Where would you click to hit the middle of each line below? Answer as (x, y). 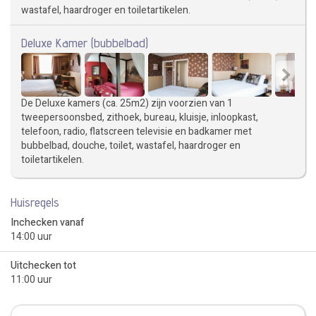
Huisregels (35, 202)
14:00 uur (31, 237)
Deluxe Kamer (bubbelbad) (85, 43)
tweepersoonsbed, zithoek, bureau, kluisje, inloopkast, (140, 118)
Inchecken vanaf (48, 223)
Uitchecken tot (43, 266)
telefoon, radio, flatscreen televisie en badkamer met (136, 132)
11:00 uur (31, 280)
